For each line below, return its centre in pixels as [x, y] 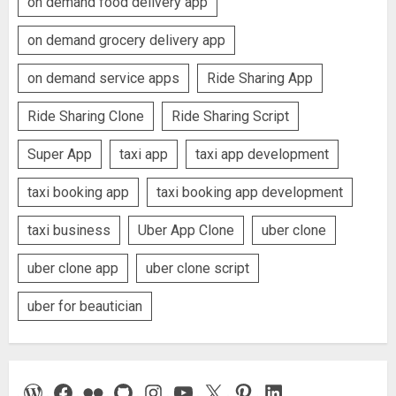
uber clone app [73, 268]
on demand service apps [103, 78]
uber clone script [198, 268]
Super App [60, 154]
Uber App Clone [186, 230]
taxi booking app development [250, 192]
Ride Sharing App [260, 78]
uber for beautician [85, 306]
